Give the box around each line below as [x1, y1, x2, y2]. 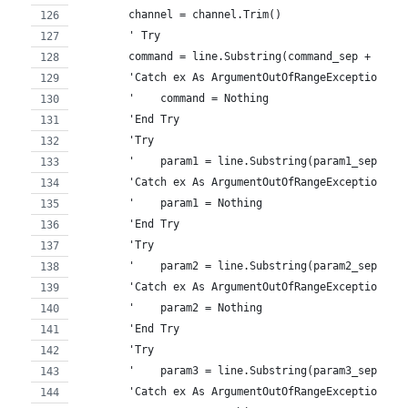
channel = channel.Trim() [77, 7, 282, 21]
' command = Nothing [77, 91, 270, 105]
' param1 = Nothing [77, 196, 263, 209]
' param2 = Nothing [77, 301, 263, 314]
